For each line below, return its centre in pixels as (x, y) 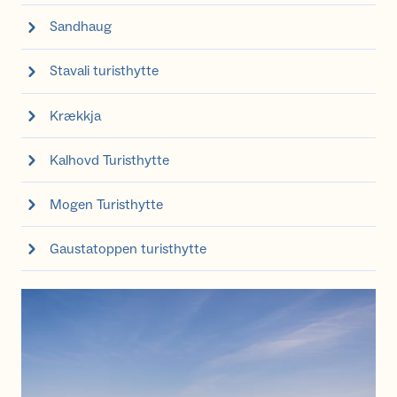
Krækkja (75, 116)
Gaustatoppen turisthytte (128, 249)
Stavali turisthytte (104, 71)
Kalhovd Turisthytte (109, 160)
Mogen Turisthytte (106, 204)
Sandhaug (81, 27)
